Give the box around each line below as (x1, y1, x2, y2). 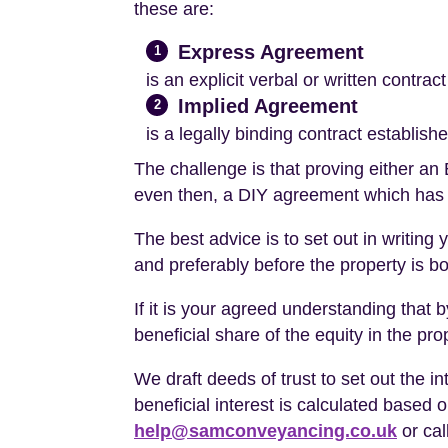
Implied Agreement (178, 95, 358, 117)
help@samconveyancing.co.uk (134, 421, 397, 441)
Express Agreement (178, 41, 364, 63)
